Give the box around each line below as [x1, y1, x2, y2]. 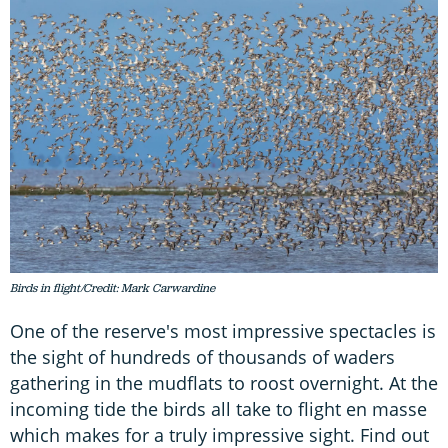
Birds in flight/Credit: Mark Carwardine [10, 280, 215, 297]
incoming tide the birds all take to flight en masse [10, 397, 427, 422]
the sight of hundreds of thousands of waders [10, 345, 395, 370]
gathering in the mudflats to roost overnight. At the [10, 371, 438, 396]
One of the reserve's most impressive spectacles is [10, 319, 436, 344]
